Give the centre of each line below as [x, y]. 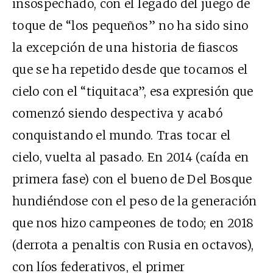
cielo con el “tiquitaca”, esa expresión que [133, 92]
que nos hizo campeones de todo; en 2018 [133, 223]
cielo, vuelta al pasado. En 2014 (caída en [131, 158]
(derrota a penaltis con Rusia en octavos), [133, 245]
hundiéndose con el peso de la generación [135, 201]
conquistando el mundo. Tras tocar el [122, 136]
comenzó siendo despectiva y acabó [118, 114]
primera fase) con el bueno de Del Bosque [132, 179]
